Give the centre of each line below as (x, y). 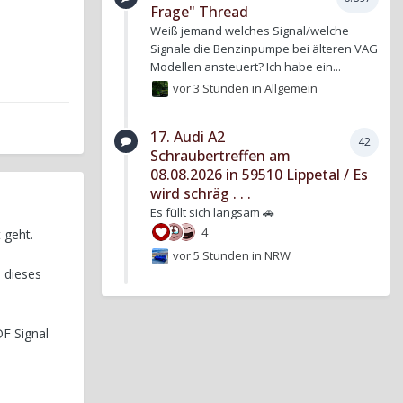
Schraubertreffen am (220, 156)
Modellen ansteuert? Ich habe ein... (246, 66)
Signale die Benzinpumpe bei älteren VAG (264, 48)
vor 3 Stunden (211, 88)
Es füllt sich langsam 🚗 (212, 213)
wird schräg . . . (201, 194)
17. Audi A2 (188, 137)
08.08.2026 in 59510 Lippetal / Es (259, 175)
